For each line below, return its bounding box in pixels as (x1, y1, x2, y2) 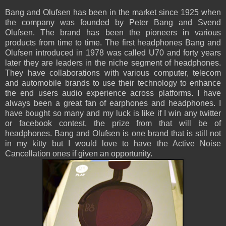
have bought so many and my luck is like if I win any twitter (5, 109, 221, 118)
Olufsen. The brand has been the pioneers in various (5, 28, 221, 37)
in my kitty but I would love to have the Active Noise (5, 139, 221, 148)
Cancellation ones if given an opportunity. (5, 149, 154, 158)
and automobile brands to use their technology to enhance (5, 79, 221, 88)
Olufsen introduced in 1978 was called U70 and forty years (5, 48, 221, 58)
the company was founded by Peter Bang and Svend (5, 18, 221, 27)
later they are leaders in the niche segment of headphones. (5, 59, 221, 68)
